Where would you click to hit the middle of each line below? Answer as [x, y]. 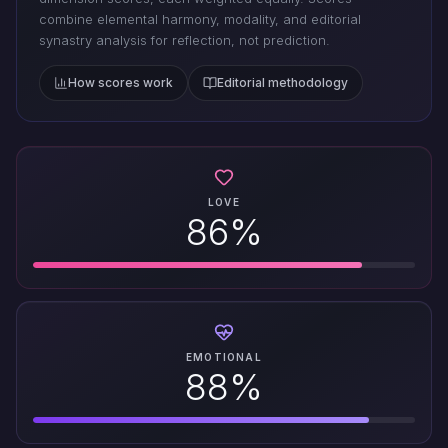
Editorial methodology [282, 83]
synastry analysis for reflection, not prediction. [184, 40]
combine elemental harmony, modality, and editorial [200, 19]
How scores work [120, 83]
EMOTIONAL [224, 357]
